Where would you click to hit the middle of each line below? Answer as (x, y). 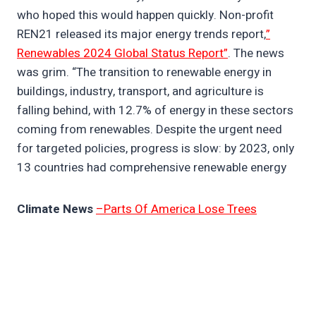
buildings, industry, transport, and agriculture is (140, 92)
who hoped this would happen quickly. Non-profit (145, 16)
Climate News (55, 209)
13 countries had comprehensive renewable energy (152, 168)
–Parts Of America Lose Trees (176, 209)
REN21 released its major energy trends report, (141, 35)
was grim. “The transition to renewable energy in (144, 73)
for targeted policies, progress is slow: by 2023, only (156, 149)
